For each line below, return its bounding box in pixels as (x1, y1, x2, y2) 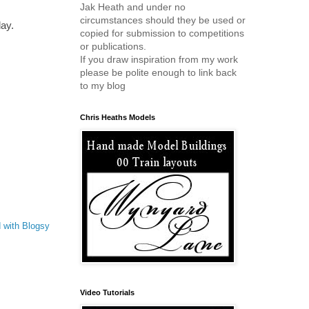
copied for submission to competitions (80, 28, 244, 39)
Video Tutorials (80, 288, 134, 297)
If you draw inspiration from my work (80, 54, 238, 65)
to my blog (80, 80, 126, 91)
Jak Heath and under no (80, 1, 186, 12)
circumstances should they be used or (80, 14, 246, 26)
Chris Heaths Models (80, 113, 155, 121)
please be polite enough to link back (80, 67, 237, 78)
